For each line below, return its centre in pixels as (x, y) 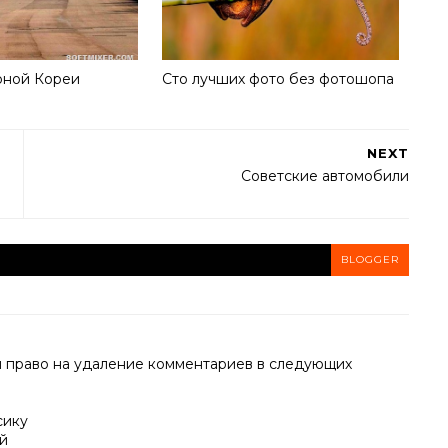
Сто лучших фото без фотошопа (277, 78)
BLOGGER (370, 259)
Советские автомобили (325, 176)
